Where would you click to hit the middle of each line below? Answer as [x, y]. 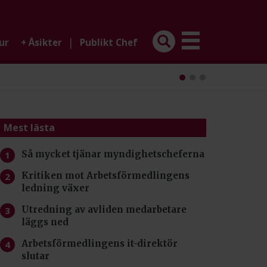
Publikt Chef [109, 43]
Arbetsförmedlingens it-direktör [100, 243]
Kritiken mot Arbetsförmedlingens [105, 176]
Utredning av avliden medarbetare [104, 209]
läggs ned [45, 222]
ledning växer [55, 188]
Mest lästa [29, 128]
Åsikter [45, 43]
